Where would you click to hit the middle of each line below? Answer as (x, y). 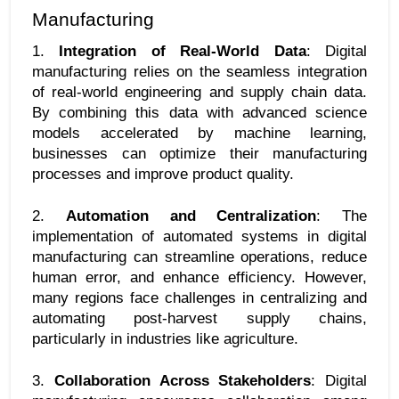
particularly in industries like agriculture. (165, 338)
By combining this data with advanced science (199, 112)
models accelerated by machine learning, (199, 132)
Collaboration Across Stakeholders (183, 380)
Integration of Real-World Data (183, 50)
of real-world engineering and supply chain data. (199, 91)
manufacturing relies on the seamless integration (199, 71)
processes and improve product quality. (163, 173)
